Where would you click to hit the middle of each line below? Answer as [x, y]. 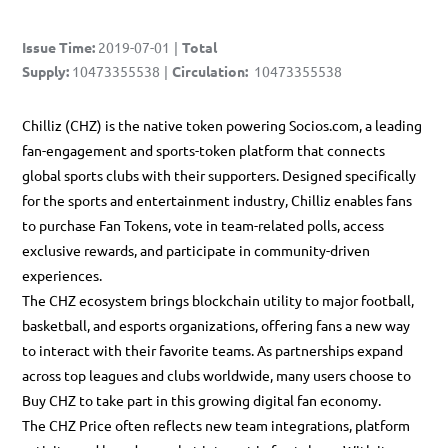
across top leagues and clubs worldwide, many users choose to [216, 375]
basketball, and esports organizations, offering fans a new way [216, 325]
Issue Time [57, 47]
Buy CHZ [49, 400]
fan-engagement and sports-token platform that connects [203, 150]
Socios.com [324, 125]
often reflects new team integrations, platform [261, 425]
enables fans [371, 200]
